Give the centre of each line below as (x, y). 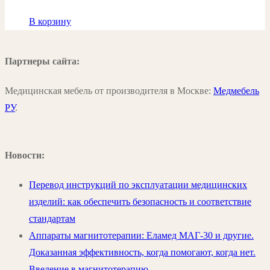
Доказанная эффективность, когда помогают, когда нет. (142, 253)
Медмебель (236, 90)
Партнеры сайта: (42, 61)
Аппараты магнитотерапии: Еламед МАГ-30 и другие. (141, 236)
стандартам (52, 219)
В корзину (50, 22)
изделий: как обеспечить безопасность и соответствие (140, 202)
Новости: (25, 155)
